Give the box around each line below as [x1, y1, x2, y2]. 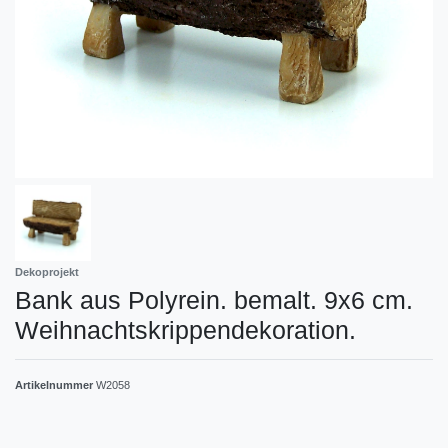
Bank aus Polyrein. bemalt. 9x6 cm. [15, 285, 413, 314]
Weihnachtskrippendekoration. [15, 315, 356, 344]
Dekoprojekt [15, 265, 79, 278]
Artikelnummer [15, 378, 96, 391]
